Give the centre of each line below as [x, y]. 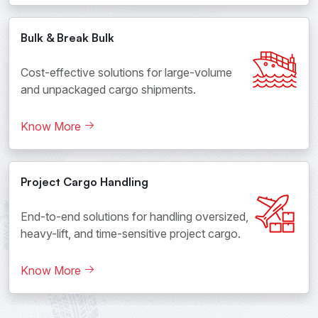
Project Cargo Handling [84, 182]
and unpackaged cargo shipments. [108, 89]
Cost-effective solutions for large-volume [126, 72]
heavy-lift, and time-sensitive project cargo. [131, 234]
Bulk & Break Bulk [67, 38]
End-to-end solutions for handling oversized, [135, 216]
